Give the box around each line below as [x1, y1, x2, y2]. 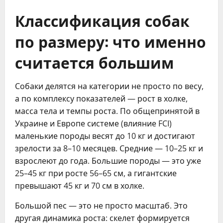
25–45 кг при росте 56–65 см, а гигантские [15, 168, 177, 179]
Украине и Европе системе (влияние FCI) [15, 118, 172, 129]
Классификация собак [15, 9, 190, 31]
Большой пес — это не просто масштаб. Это [15, 200, 188, 211]
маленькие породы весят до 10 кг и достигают [15, 130, 195, 141]
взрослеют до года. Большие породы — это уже [15, 155, 201, 166]
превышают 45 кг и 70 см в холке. [15, 180, 144, 191]
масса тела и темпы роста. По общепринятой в [15, 106, 200, 116]
